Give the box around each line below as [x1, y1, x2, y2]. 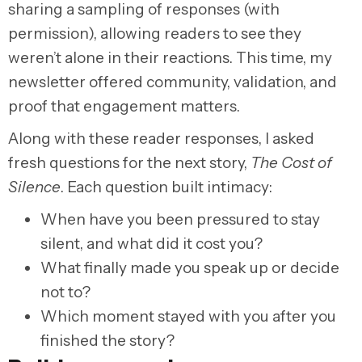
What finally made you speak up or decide [40, 258, 339, 277]
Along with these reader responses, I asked [8, 128, 314, 148]
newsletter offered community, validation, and [8, 72, 337, 91]
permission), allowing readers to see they [8, 23, 301, 43]
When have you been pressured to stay [40, 209, 320, 229]
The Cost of [250, 153, 332, 172]
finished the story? [40, 330, 175, 350]
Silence [8, 177, 61, 196]
